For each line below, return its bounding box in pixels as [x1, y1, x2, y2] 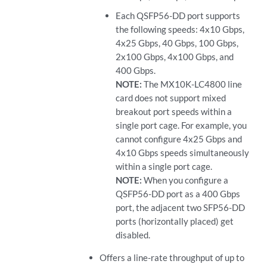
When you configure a [144, 175, 229, 186]
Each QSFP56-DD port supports [116, 10, 241, 21]
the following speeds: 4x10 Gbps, [116, 24, 245, 35]
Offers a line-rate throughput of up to [99, 252, 244, 263]
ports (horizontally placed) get [116, 216, 234, 227]
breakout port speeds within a [116, 106, 232, 117]
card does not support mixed [116, 92, 226, 104]
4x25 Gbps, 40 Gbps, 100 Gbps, [116, 38, 239, 49]
